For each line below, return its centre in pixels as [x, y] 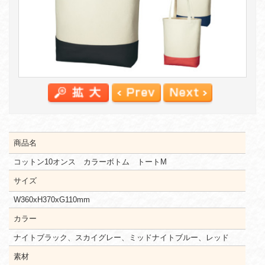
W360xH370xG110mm [52, 199]
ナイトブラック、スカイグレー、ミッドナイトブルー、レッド [121, 237]
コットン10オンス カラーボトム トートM [90, 161]
